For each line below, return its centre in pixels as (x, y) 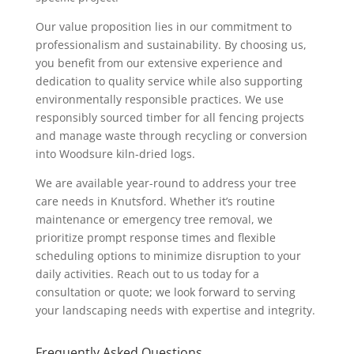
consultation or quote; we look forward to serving (165, 292)
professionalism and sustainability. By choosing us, (171, 45)
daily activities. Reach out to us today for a (147, 274)
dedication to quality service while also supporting (169, 81)
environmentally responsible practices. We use (159, 99)
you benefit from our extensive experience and (159, 63)
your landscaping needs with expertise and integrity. (175, 310)
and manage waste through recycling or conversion (171, 136)
